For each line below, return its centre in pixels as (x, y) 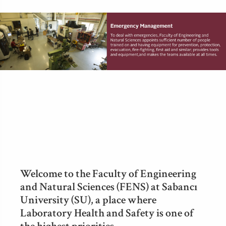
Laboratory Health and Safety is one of (107, 213)
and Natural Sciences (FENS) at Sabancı (109, 187)
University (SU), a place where (88, 200)
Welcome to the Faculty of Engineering (108, 174)
